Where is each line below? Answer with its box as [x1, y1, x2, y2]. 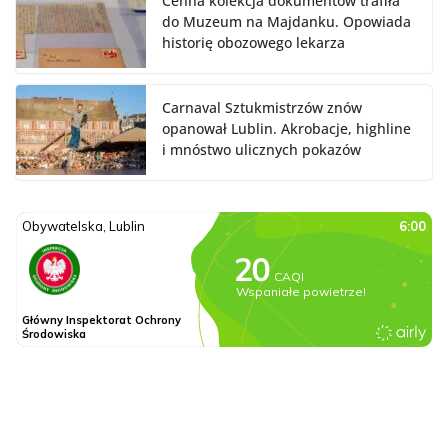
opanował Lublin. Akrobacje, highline [162, 119, 411, 139]
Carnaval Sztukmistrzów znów [162, 98, 362, 118]
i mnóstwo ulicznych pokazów [162, 140, 361, 160]
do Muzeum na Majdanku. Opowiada [162, 12, 411, 32]
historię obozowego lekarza [162, 33, 345, 53]
